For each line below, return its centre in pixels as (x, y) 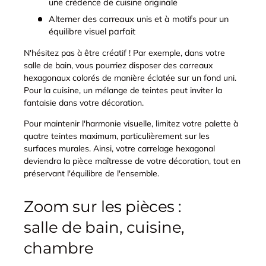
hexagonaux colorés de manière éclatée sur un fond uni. (130, 77)
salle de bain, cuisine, (104, 227)
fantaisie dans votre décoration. (84, 102)
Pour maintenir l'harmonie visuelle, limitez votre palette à (131, 123)
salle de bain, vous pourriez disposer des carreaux (118, 65)
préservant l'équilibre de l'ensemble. (91, 173)
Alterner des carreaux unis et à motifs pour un (138, 19)
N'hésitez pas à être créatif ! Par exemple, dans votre (124, 53)
